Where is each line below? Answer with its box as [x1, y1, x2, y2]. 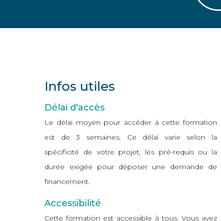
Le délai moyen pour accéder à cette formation [44, 118, 218, 127]
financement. [44, 177, 90, 186]
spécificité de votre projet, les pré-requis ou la [44, 147, 218, 157]
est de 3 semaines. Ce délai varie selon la [44, 133, 218, 142]
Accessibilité [44, 198, 102, 209]
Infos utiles [44, 78, 115, 94]
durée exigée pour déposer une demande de [44, 162, 218, 172]
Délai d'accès [44, 102, 105, 113]
